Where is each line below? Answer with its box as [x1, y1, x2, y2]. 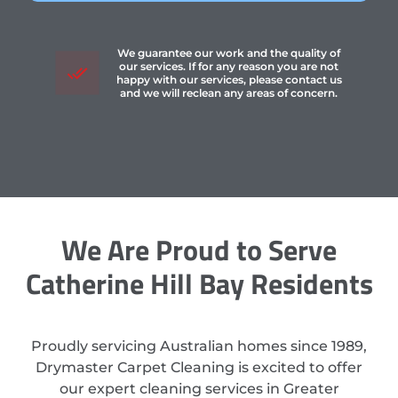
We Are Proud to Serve [61, 228, 337, 272]
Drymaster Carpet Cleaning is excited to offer [36, 359, 362, 377]
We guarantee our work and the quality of [117, 46, 341, 60]
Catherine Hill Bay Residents [25, 262, 373, 306]
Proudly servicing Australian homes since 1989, [31, 338, 367, 355]
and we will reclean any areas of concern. [120, 86, 338, 100]
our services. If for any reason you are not [119, 60, 339, 74]
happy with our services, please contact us [115, 73, 342, 87]
